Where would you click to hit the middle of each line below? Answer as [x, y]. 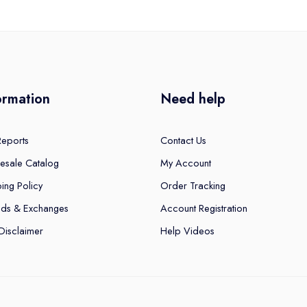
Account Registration [204, 208]
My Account [186, 163]
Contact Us [183, 140]
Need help [193, 99]
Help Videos [187, 231]
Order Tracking [193, 186]
